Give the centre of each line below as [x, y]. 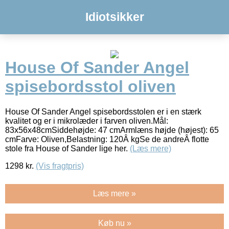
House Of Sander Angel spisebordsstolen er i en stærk [103, 111]
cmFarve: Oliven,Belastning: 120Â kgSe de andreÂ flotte [107, 139]
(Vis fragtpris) [60, 166]
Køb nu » [114, 223]
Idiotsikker [114, 17]
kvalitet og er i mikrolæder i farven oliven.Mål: [87, 121]
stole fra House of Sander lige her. [67, 148]
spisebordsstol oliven [90, 87]
